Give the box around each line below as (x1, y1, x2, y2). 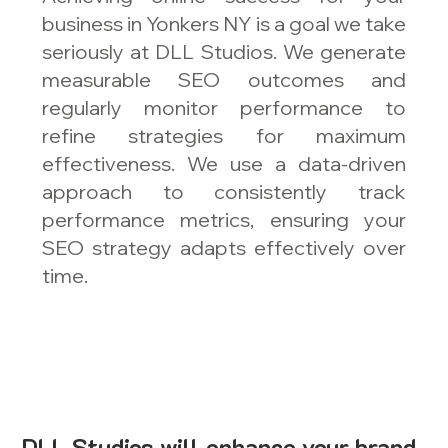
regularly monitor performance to (42, 95, 406, 121)
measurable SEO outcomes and (42, 67, 406, 93)
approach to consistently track (42, 179, 406, 205)
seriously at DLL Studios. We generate (42, 39, 406, 65)
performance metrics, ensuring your (42, 207, 406, 233)
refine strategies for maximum (42, 123, 406, 149)
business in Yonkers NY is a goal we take (42, 11, 406, 37)
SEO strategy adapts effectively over (42, 235, 406, 261)
